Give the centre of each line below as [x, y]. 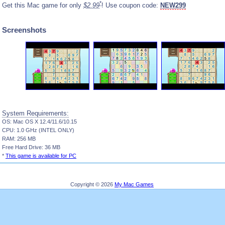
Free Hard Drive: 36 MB [31, 147]
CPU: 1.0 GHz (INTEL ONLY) [38, 130]
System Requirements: [35, 114]
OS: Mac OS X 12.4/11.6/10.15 [39, 122]
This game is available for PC [41, 156]
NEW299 [173, 5]
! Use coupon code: [131, 5]
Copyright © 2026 [92, 185]
